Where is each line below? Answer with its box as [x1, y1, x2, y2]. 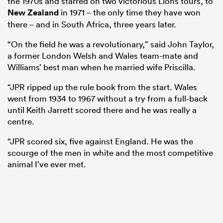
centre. [7, 115, 34, 126]
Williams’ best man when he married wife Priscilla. [7, 61, 196, 72]
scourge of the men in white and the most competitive [7, 147, 213, 158]
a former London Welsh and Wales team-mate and [7, 50, 198, 61]
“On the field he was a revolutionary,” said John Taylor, [7, 38, 214, 49]
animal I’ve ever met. [7, 158, 86, 169]
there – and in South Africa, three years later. [7, 18, 176, 29]
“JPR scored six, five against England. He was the [7, 135, 193, 146]
